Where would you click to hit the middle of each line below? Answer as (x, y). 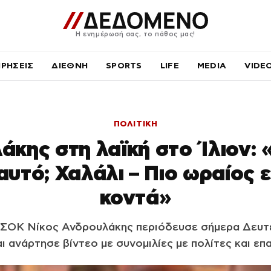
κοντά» (135, 197)
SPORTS (124, 65)
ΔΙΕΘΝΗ (70, 65)
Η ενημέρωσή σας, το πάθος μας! (135, 34)
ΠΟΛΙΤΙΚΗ (135, 124)
